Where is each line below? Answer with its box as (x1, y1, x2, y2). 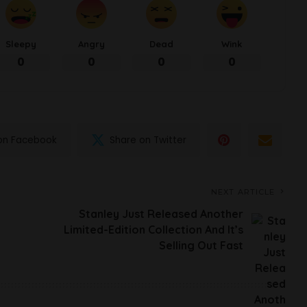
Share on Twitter (110, 133, 187, 147)
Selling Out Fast (159, 238, 244, 253)
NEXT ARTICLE (211, 187, 275, 197)
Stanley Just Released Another (79, 207, 244, 221)
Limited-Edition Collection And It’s (64, 223, 244, 237)
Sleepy (5, 38, 37, 50)
